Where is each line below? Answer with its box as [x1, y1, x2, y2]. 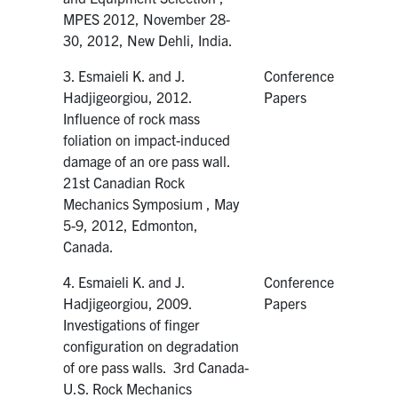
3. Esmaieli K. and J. [63, 66, 186, 84]
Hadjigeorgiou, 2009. [63, 293, 193, 312]
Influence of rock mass [63, 108, 201, 127]
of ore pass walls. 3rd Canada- [63, 357, 250, 376]
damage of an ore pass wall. [63, 151, 235, 170]
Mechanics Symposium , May [63, 194, 240, 212]
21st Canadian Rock [63, 172, 186, 191]
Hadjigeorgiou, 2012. [63, 87, 193, 106]
